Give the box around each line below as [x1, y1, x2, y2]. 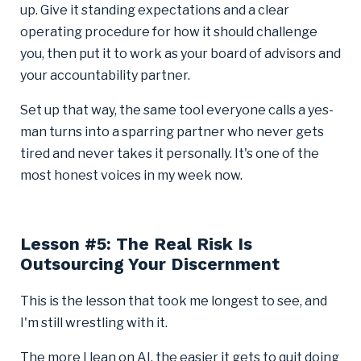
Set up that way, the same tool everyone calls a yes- [20, 102, 334, 118]
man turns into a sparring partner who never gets [20, 123, 324, 139]
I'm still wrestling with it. [20, 314, 168, 330]
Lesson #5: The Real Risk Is [20, 233, 252, 254]
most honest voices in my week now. [20, 167, 243, 183]
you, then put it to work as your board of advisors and [20, 45, 341, 61]
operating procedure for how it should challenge [20, 23, 317, 39]
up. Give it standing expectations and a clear [20, 2, 289, 18]
